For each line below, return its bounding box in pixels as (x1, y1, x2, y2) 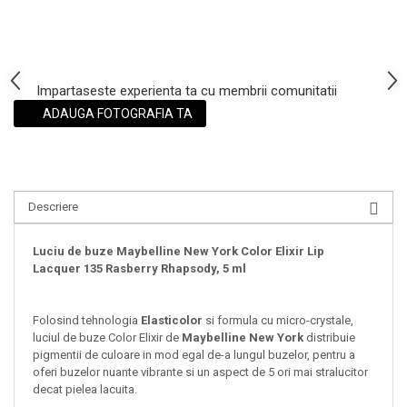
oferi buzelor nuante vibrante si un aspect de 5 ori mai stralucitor (33, 365, 368, 380)
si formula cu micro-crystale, (203, 313, 353, 328)
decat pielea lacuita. (33, 382, 137, 397)
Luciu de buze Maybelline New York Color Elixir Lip (33, 244, 324, 259)
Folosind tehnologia (33, 313, 141, 328)
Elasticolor (141, 313, 203, 328)
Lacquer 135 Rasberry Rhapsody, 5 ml (33, 262, 246, 276)
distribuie (306, 331, 355, 345)
